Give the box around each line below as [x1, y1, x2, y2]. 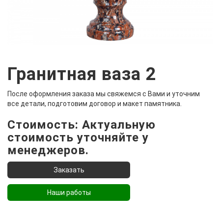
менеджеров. [7, 143, 89, 157]
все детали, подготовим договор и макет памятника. [7, 99, 182, 108]
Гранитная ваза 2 [7, 63, 157, 84]
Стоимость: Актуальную [7, 117, 156, 132]
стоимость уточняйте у [7, 130, 149, 144]
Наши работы [47, 188, 91, 196]
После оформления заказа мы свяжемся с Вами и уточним [7, 89, 200, 98]
